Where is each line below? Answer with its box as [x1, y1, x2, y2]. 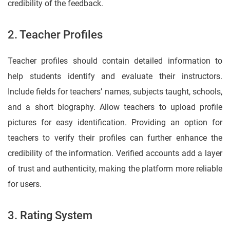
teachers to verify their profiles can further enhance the [8, 133, 222, 143]
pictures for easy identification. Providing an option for [8, 118, 222, 128]
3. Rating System [8, 209, 92, 222]
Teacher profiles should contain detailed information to [8, 56, 222, 66]
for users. [8, 179, 42, 189]
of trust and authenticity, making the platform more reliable [8, 164, 222, 174]
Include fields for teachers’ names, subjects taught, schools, [8, 87, 222, 97]
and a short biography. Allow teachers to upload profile [8, 102, 222, 112]
